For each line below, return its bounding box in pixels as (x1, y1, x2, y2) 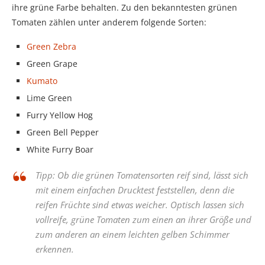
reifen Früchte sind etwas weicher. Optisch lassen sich (35, 198, 244, 211)
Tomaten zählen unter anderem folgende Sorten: (12, 16, 206, 28)
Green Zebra (27, 40, 76, 52)
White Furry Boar (27, 143, 93, 155)
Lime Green (27, 92, 72, 104)
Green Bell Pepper (27, 126, 99, 138)
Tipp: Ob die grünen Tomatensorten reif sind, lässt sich (35, 169, 248, 181)
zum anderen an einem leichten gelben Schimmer (35, 228, 230, 240)
